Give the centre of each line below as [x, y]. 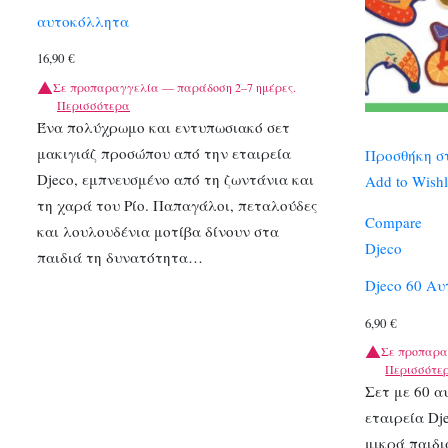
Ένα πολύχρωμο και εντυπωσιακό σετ [163, 126]
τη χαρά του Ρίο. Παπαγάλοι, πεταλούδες [177, 204]
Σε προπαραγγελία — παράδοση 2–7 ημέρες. [174, 86]
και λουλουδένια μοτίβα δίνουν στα [158, 230]
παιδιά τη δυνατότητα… [120, 256]
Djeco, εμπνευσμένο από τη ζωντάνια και [175, 178]
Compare [394, 221]
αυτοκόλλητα [83, 20]
